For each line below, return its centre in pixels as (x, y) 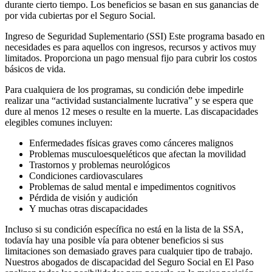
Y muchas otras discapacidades (88, 209)
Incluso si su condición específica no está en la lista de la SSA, (124, 229)
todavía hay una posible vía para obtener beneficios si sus (114, 240)
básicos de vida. (35, 69)
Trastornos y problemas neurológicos (100, 165)
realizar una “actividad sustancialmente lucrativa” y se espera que (129, 100)
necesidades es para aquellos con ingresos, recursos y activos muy (131, 47)
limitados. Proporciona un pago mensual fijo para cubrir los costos (131, 58)
